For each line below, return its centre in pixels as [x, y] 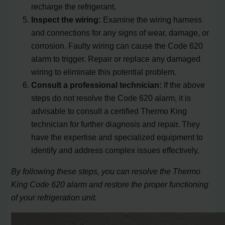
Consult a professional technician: [97, 85]
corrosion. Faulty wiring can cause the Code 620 [117, 45]
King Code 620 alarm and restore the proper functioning [110, 185]
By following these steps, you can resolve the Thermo [106, 172]
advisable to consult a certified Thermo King [109, 111]
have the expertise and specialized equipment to [117, 137]
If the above [184, 85]
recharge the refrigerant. [74, 6]
